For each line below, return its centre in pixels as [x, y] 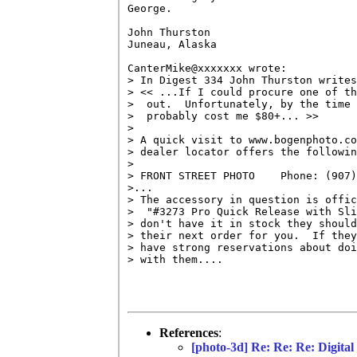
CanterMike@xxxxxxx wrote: [207, 68]
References [189, 332]
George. [150, 8]
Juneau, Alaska [175, 44]
